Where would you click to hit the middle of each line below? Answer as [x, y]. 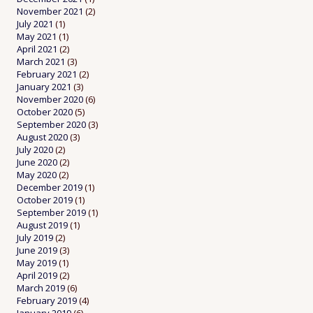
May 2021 [37, 37]
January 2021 [44, 87]
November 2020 [50, 100]
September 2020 [51, 125]
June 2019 [37, 250]
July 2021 [35, 24]
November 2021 [50, 12]
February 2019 [47, 301]
